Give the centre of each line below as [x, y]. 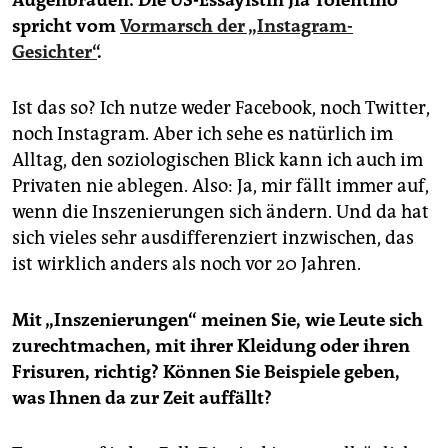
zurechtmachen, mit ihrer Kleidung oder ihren [211, 346]
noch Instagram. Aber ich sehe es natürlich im [202, 134]
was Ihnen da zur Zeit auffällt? [142, 398]
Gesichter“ [54, 52]
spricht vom [66, 26]
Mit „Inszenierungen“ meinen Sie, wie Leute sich [217, 320]
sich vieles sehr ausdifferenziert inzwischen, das [213, 238]
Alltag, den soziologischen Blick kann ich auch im [217, 160]
